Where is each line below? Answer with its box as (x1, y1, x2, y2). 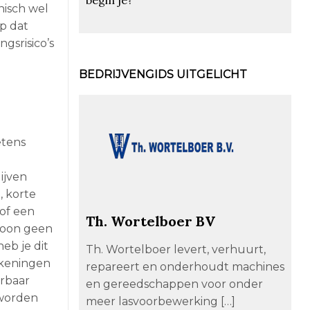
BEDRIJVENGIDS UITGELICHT (78, 67, 247, 81)
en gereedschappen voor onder (85, 277, 263, 291)
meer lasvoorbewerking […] (85, 294, 235, 308)
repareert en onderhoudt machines (85, 259, 284, 273)
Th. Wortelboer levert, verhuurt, (85, 242, 266, 256)
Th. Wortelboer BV (85, 212, 215, 230)
